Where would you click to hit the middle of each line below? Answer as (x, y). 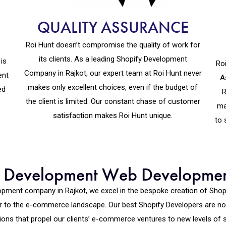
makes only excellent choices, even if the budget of (113, 87)
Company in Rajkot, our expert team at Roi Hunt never (113, 73)
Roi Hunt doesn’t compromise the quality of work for (113, 45)
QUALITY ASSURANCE (113, 27)
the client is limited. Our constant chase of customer (113, 101)
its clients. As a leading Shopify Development (113, 59)
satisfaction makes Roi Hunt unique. (113, 115)
